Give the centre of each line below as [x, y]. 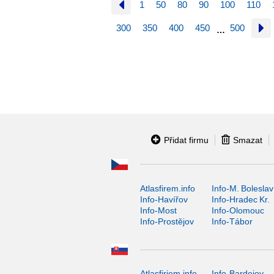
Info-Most [158, 210]
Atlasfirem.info [168, 188]
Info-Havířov [164, 199]
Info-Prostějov [167, 221]
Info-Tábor [232, 221]
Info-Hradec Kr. [240, 199]
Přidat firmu [186, 140]
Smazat [247, 140]
